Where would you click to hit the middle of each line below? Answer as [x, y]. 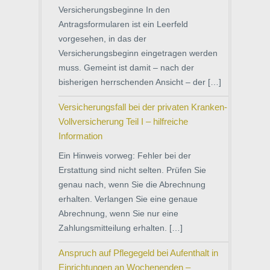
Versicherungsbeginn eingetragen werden [138, 53]
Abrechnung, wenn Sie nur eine [118, 213]
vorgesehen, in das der [102, 39]
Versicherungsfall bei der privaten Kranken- [143, 107]
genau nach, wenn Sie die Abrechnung [132, 184]
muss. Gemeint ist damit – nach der [126, 67]
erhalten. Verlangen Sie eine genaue [128, 199]
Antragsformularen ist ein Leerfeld [123, 24]
